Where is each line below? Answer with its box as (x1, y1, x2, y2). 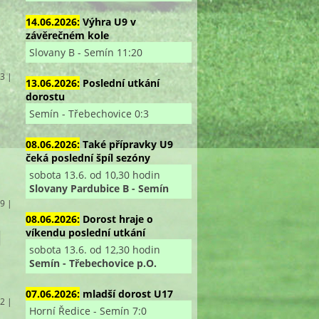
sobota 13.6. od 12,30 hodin (28, 242, 160, 256)
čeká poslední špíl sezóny (25, 150, 150, 164)
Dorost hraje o (82, 211, 153, 226)
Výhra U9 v (82, 14, 136, 28)
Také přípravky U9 (82, 137, 173, 151)
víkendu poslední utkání (25, 225, 145, 239)
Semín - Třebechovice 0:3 (28, 106, 149, 120)
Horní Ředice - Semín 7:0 (28, 303, 147, 318)
